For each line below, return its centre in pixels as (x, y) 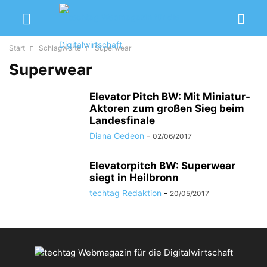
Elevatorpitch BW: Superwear (162, 166)
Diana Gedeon (117, 136)
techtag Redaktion (125, 193)
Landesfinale (122, 120)
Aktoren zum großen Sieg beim (167, 108)
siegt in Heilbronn (134, 178)
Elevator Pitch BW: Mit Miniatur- (170, 97)
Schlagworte (60, 48)
